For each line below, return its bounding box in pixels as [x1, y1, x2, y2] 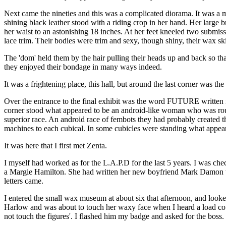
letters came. [4, 176, 43, 185]
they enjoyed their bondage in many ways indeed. [4, 62, 162, 71]
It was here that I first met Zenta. [4, 141, 107, 150]
